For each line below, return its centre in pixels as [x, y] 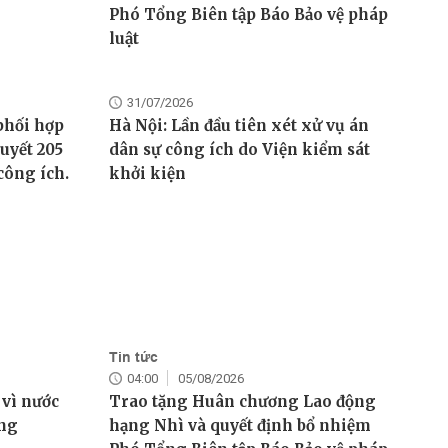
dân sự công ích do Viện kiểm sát [239, 150]
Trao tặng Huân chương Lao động [242, 402]
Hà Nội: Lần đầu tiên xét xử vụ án [238, 126]
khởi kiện [147, 174]
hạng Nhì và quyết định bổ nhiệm [239, 426]
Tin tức [133, 357]
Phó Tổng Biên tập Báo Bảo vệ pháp [248, 15]
